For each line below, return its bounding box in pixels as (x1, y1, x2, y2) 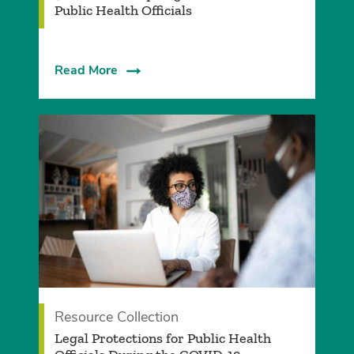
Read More (54, 61, 118, 79)
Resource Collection (54, 307, 179, 327)
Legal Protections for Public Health (54, 330, 271, 348)
